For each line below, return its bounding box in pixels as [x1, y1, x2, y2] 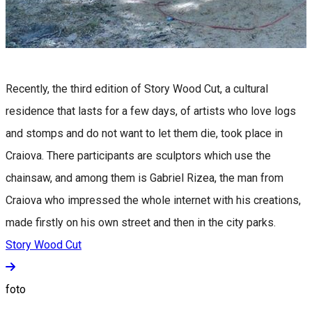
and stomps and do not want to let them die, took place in [6, 126, 283, 140]
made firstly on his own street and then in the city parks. [6, 215, 279, 229]
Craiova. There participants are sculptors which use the [6, 148, 271, 162]
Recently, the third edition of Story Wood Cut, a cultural [6, 81, 268, 95]
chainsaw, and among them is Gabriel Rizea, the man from [6, 171, 283, 185]
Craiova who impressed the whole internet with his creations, [6, 193, 301, 207]
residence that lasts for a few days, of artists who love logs [6, 104, 296, 118]
